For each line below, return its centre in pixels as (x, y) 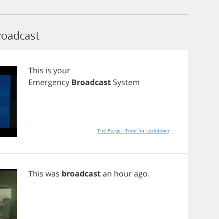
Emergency (49, 82)
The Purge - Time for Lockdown (133, 131)
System (126, 82)
